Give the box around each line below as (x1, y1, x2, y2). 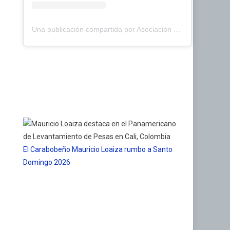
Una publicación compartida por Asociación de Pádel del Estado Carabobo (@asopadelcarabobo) (174, 25, 181, 33)
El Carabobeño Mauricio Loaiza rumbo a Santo (23, 145, 173, 154)
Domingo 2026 (23, 158, 71, 166)
